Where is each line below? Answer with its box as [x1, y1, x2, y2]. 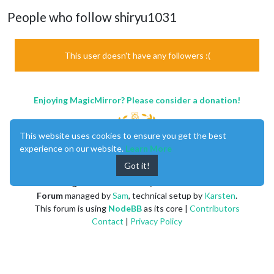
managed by [63, 190, 113, 201]
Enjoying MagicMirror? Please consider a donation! [34, 94, 240, 105]
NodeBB [108, 202, 142, 213]
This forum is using [34, 202, 108, 213]
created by [110, 177, 155, 188]
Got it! [124, 160, 150, 171]
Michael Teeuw [155, 177, 213, 188]
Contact [92, 215, 124, 226]
